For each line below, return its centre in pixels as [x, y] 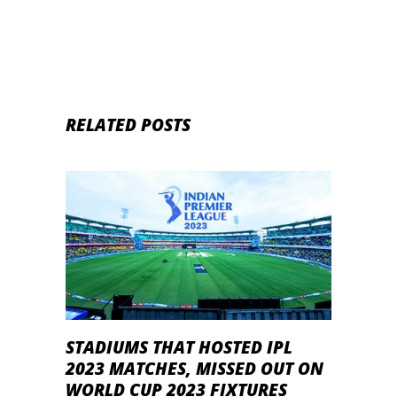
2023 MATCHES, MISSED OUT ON [195, 369]
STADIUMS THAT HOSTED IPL [179, 348]
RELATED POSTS [128, 125]
